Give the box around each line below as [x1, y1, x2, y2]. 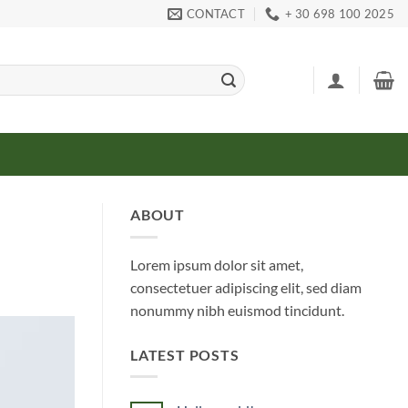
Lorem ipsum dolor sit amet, [130, 255, 303, 273]
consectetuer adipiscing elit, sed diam [130, 278, 362, 296]
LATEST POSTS [130, 345, 240, 363]
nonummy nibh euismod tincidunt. [130, 301, 344, 319]
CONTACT [187, 6, 245, 21]
